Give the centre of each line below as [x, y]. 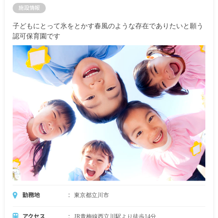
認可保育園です [36, 36]
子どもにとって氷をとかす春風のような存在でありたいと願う [108, 26]
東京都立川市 [91, 195]
